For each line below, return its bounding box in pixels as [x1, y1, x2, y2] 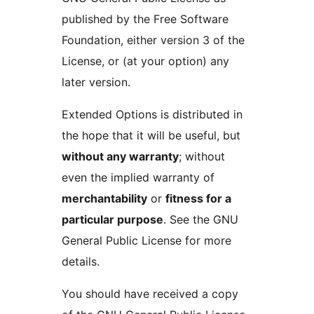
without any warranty [62, 149, 179, 164]
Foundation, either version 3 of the [62, 33, 245, 48]
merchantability [62, 191, 147, 206]
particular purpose [62, 212, 163, 227]
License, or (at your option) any [62, 54, 229, 69]
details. [62, 254, 100, 269]
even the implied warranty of [62, 170, 214, 185]
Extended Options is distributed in [62, 107, 243, 122]
